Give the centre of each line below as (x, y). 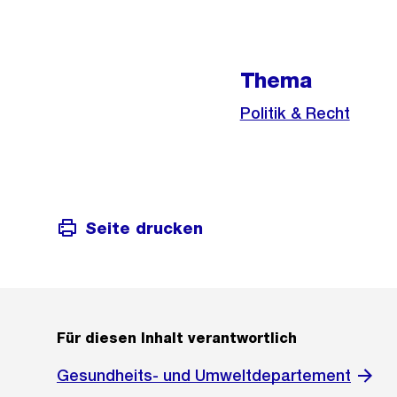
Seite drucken (144, 228)
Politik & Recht (295, 113)
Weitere (96, 25)
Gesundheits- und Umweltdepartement (204, 376)
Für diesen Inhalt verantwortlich (177, 339)
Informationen (126, 50)
